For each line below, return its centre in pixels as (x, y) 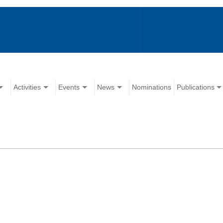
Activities (27, 87)
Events (69, 87)
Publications (196, 87)
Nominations (152, 87)
